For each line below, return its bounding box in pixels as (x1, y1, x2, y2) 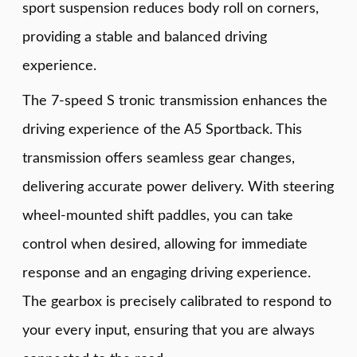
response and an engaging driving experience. (22, 266, 311, 280)
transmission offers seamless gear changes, (22, 151, 295, 166)
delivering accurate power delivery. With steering (22, 180, 334, 194)
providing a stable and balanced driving (22, 30, 267, 45)
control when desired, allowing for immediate (22, 237, 308, 252)
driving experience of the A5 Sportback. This (22, 123, 302, 137)
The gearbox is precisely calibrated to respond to (22, 295, 331, 309)
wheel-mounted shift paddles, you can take (22, 209, 293, 223)
